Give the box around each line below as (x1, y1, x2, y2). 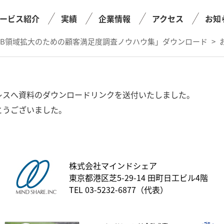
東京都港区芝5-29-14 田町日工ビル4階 (69, 171, 208, 183)
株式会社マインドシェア (69, 159, 157, 171)
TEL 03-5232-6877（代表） (69, 183, 168, 195)
